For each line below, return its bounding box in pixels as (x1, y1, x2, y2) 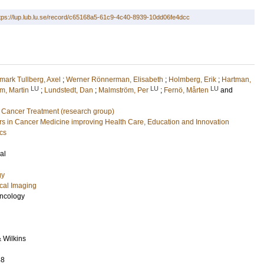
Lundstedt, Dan (44, 86, 93, 94)
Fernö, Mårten (164, 86, 209, 94)
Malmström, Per (98, 86, 148, 94)
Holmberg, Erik (169, 75, 216, 84)
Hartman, (222, 75, 251, 84)
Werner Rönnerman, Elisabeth (66, 75, 163, 84)
